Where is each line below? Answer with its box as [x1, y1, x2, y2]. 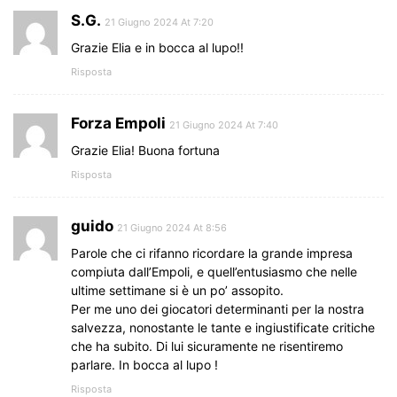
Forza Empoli [71, 113, 166, 132]
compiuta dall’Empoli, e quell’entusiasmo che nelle [71, 263, 357, 279]
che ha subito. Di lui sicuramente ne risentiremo [71, 338, 343, 354]
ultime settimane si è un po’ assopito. [71, 282, 284, 298]
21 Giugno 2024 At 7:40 [169, 118, 278, 131]
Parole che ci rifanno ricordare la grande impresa [71, 245, 353, 261]
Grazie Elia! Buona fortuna [71, 142, 220, 158]
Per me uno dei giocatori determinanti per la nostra [71, 300, 364, 316]
